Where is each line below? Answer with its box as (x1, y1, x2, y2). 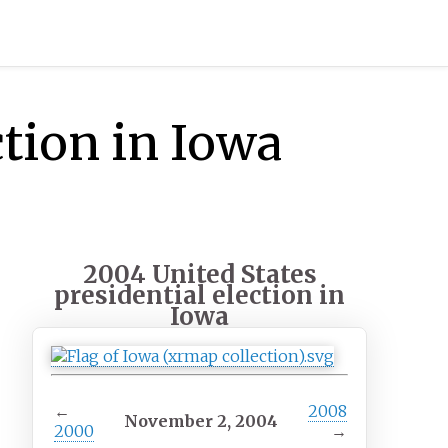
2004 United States (82, 259, 317, 291)
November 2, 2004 (124, 411, 279, 432)
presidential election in (54, 280, 346, 312)
